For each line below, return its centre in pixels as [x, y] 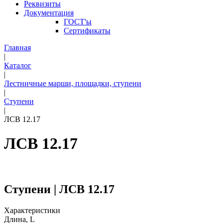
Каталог [18, 65]
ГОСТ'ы [78, 22]
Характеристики [32, 210]
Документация [49, 13]
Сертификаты [87, 31]
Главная [17, 48]
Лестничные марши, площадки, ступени [73, 83]
